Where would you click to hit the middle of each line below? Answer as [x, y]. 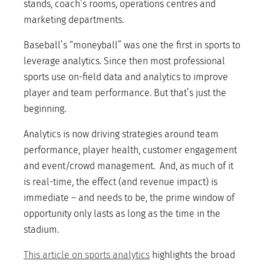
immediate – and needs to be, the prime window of [129, 198]
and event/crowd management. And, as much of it [128, 166]
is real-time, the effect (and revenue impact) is [121, 182]
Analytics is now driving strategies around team [121, 134]
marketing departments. [74, 20]
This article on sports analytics [87, 255]
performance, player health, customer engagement [130, 150]
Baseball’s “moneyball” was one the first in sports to [132, 45]
